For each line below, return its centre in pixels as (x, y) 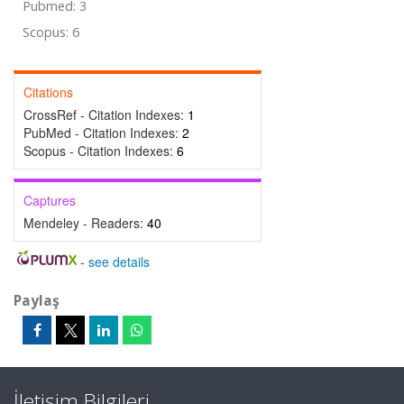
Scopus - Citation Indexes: (100, 151)
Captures (50, 200)
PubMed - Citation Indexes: (103, 133)
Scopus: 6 (51, 32)
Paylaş (37, 300)
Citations (48, 92)
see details (119, 262)
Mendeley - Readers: (85, 223)
